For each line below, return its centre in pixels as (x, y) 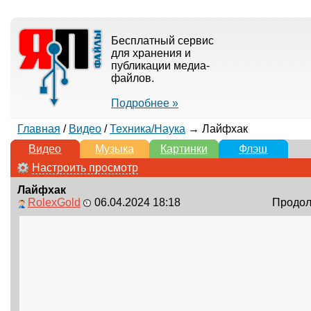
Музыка (114, 149)
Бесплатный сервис (162, 41)
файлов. (132, 78)
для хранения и (151, 53)
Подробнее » (144, 103)
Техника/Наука (147, 129)
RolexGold (54, 202)
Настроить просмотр (85, 168)
